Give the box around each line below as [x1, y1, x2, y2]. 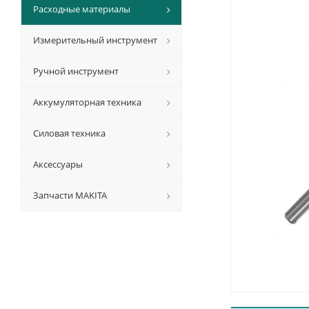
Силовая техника [33, 127, 106, 139]
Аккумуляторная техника [33, 96, 141, 108]
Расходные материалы [33, 3, 130, 15]
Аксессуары [33, 158, 83, 170]
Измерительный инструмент [33, 34, 157, 46]
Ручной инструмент [33, 65, 119, 77]
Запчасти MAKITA [33, 189, 107, 201]
